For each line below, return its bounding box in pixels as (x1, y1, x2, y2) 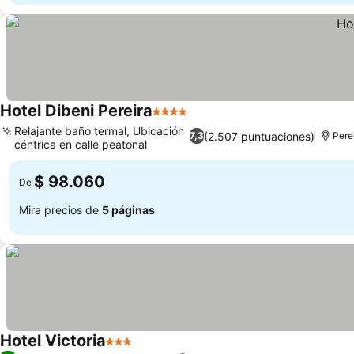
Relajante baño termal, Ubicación (14, 124, 184, 137)
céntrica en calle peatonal (14, 137, 147, 151)
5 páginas (102, 202, 155, 217)
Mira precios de (19, 202, 102, 217)
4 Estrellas (152, 111, 214, 127)
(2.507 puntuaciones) (204, 129, 315, 143)
